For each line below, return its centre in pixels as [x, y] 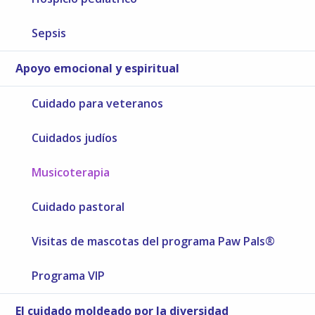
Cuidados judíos [75, 137]
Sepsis [49, 33]
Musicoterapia [71, 172]
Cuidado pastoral [78, 206]
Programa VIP [69, 275]
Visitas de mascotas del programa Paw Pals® [154, 241]
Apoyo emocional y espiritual [98, 68]
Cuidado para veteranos [98, 103]
